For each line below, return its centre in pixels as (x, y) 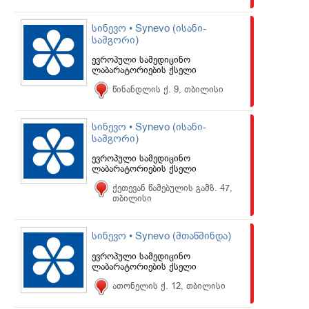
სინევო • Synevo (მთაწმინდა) (161, 236)
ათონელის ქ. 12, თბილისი (169, 286)
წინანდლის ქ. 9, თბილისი (168, 89)
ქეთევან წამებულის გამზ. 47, (172, 188)
